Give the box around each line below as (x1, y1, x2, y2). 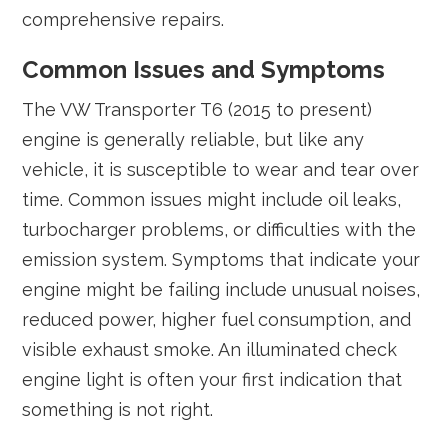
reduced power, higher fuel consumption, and (22, 309, 412, 330)
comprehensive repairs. (22, 9, 225, 30)
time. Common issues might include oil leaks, (22, 189, 402, 210)
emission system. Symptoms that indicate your (22, 249, 421, 270)
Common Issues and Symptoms (22, 55, 386, 84)
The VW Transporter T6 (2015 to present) (22, 99, 373, 120)
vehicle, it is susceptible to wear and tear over (22, 159, 420, 180)
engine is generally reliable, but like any (22, 129, 365, 150)
